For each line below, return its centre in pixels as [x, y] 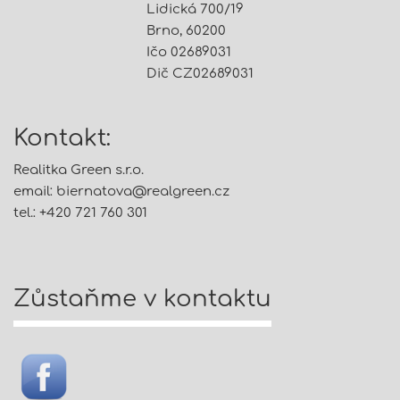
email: [35, 192]
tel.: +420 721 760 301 [80, 213]
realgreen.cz [188, 192]
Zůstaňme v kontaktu [142, 299]
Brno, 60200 [187, 31]
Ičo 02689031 [189, 52]
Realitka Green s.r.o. [79, 170]
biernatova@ [101, 192]
